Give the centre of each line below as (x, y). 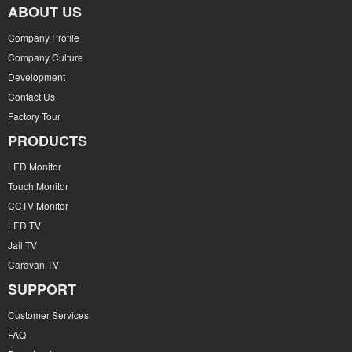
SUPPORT (42, 289)
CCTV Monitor (38, 205)
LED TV (24, 225)
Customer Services (48, 315)
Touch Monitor (38, 186)
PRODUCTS (48, 141)
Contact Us (31, 96)
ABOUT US (45, 12)
